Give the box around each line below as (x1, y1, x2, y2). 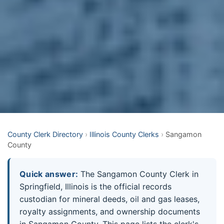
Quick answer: (19, 169, 78, 179)
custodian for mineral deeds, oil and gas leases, (19, 194, 199, 204)
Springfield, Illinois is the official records (19, 181, 171, 192)
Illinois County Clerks (89, 130, 159, 139)
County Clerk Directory (7, 130, 83, 139)
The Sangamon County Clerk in (78, 169, 199, 179)
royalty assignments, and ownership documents (19, 206, 200, 217)
